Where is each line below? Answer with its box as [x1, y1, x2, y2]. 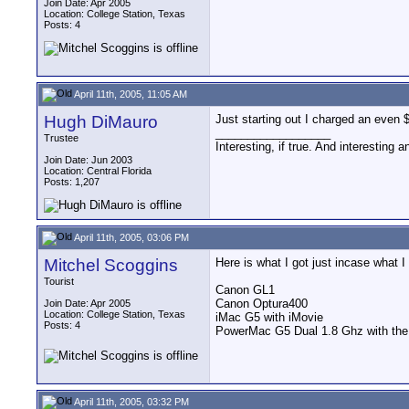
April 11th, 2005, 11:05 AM [72, 88, 187, 100]
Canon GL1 [215, 283, 275, 297]
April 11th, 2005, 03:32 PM [72, 395, 189, 407]
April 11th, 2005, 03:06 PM [72, 231, 189, 243]
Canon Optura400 [215, 297, 308, 310]
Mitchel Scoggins [44, 256, 178, 275]
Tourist [44, 276, 74, 287]
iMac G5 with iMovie [215, 310, 323, 324]
